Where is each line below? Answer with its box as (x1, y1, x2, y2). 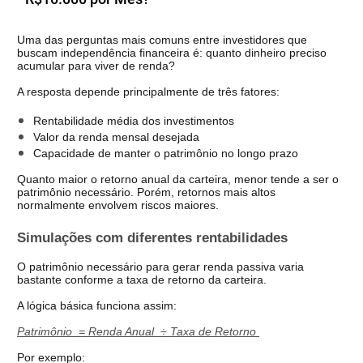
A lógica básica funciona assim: (17, 299, 177, 313)
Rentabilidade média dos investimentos (33, 113, 234, 127)
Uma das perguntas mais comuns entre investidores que (17, 32, 307, 46)
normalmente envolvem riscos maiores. (17, 198, 219, 211)
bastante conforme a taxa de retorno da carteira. (17, 273, 267, 287)
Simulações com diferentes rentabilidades (17, 229, 288, 246)
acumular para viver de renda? (17, 58, 175, 72)
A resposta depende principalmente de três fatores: (17, 84, 280, 98)
